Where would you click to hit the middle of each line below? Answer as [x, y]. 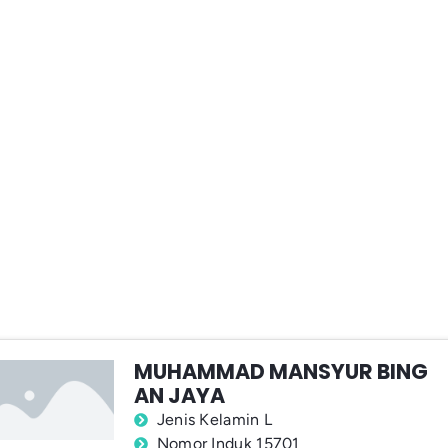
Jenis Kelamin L [214, 420]
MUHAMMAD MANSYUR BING [281, 372]
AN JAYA [180, 396]
